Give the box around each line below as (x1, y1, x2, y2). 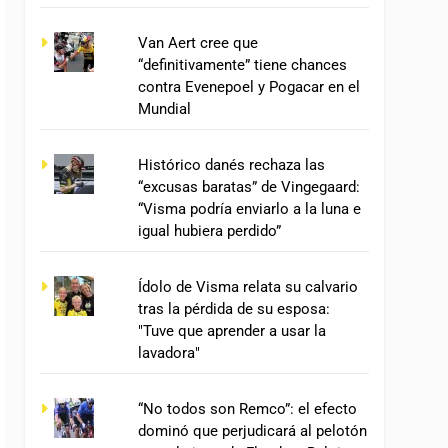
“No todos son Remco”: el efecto (137, 399, 357, 418)
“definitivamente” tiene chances (137, 56, 347, 75)
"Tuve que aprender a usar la (137, 321, 326, 340)
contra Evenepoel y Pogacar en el (137, 78, 360, 97)
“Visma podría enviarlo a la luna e (137, 200, 361, 219)
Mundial (137, 100, 191, 119)
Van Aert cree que (137, 34, 258, 53)
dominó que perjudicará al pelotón (137, 421, 367, 440)
